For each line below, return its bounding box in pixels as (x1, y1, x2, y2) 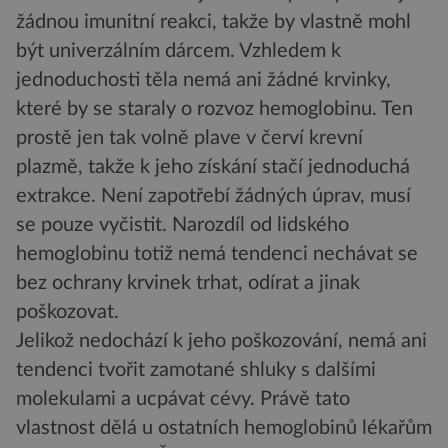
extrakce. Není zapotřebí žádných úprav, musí (16, 185, 411, 206)
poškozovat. (16, 301, 119, 322)
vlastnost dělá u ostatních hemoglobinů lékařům (16, 417, 432, 438)
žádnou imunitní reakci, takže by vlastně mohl (16, 11, 411, 32)
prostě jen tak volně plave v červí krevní (16, 127, 363, 148)
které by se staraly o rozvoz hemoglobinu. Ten (16, 98, 413, 119)
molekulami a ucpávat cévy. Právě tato (16, 388, 350, 409)
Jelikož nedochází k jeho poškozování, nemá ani (16, 330, 427, 351)
